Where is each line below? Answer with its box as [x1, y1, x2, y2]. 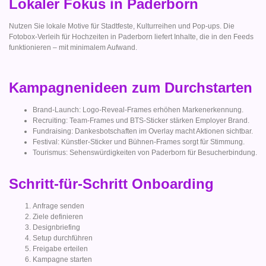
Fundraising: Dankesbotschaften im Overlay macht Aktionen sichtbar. [33, 126, 253, 135]
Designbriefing [33, 223, 80, 232]
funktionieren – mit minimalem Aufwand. [9, 43, 137, 52]
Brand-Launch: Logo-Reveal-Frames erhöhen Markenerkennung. [33, 105, 243, 114]
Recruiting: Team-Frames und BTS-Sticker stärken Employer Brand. [33, 116, 249, 125]
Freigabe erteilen [33, 245, 88, 254]
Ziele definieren [33, 213, 83, 221]
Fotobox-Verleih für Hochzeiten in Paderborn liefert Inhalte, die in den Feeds [9, 33, 254, 42]
